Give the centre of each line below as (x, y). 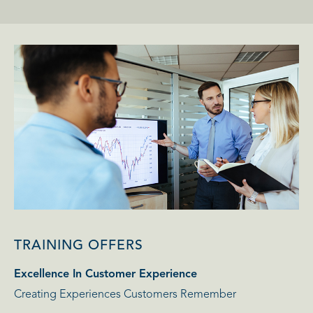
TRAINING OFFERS (79, 246)
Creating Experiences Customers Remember (125, 295)
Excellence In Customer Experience (105, 275)
